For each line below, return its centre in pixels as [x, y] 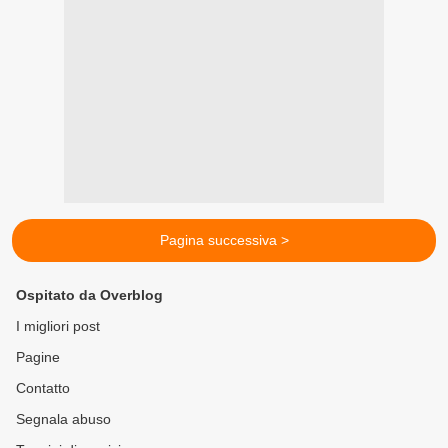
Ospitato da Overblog [89, 295]
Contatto [43, 388]
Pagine [38, 357]
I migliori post [58, 326]
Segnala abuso [63, 419]
